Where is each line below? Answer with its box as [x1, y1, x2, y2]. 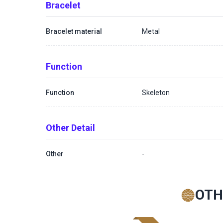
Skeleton [142, 88, 170, 97]
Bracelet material [46, 27, 102, 35]
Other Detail [46, 122, 95, 133]
